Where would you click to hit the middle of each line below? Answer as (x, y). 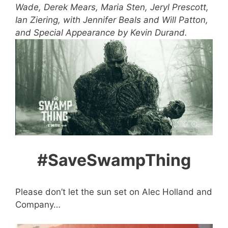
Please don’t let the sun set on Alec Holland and (114, 192)
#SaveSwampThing (114, 160)
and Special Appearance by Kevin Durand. (101, 33)
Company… (38, 204)
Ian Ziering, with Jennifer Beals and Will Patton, (112, 20)
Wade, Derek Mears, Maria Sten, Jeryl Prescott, (112, 7)
